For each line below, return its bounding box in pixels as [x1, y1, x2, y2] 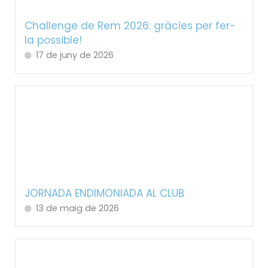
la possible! [24, 33, 82, 48]
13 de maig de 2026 [35, 202, 119, 214]
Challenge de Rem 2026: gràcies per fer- [24, 19, 236, 33]
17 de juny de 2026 [35, 49, 114, 62]
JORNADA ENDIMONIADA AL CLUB [24, 186, 184, 200]
